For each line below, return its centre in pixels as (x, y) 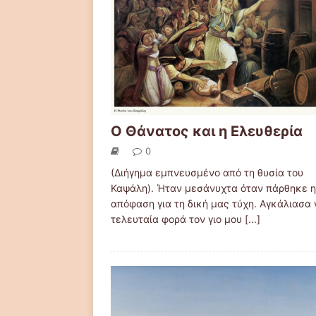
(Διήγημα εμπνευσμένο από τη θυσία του (207, 172)
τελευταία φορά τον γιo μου (178, 219)
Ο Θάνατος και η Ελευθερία (207, 131)
